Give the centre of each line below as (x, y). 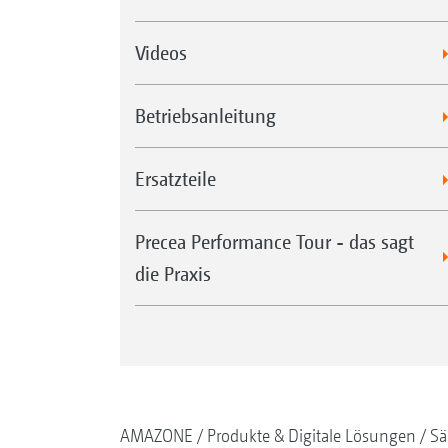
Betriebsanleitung (205, 116)
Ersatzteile (175, 179)
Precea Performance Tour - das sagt (274, 242)
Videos (160, 53)
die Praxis (172, 274)
